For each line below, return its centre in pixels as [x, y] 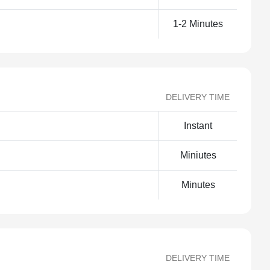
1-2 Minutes [198, 24]
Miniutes [198, 155]
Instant [198, 126]
